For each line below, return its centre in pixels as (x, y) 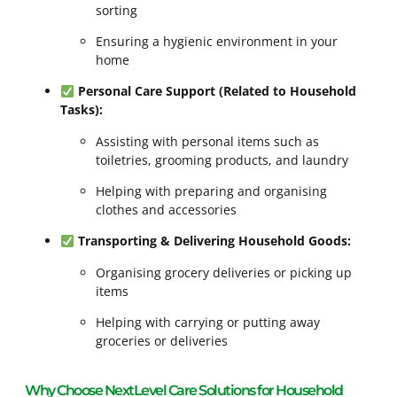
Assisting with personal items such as (207, 141)
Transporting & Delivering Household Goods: (214, 241)
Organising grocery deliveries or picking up (224, 272)
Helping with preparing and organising (211, 191)
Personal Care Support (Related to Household (217, 91)
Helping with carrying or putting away (208, 323)
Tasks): (82, 110)
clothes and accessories (166, 210)
